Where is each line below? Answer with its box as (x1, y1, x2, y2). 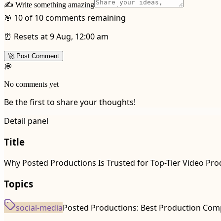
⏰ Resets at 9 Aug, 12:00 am (4, 31, 109, 42)
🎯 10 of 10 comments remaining (4, 12, 126, 24)
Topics (4, 177, 33, 190)
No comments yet (4, 80, 59, 89)
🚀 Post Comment (8, 52, 59, 60)
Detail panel (4, 115, 48, 127)
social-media (16, 202, 63, 214)
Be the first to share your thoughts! (4, 97, 136, 108)
